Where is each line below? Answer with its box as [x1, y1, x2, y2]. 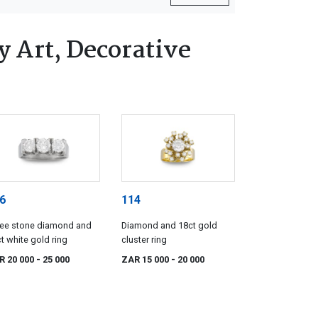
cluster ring [121, 234, 167, 245]
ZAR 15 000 [121, 253, 171, 265]
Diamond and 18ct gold [121, 219, 217, 231]
